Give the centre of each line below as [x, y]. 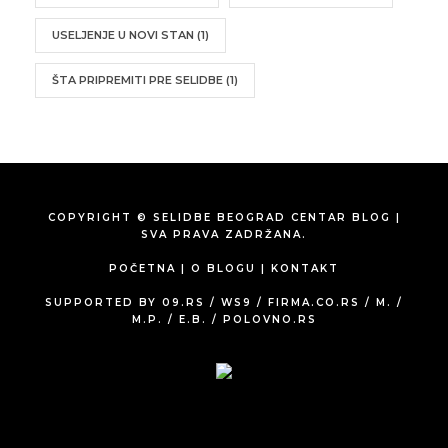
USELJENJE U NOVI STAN [123, 34]
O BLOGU [223, 268]
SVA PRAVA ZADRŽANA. [224, 234]
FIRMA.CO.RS [314, 302]
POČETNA [142, 268]
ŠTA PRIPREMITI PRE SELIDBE [137, 79]
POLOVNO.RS [269, 319]
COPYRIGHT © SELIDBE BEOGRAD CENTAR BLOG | [224, 217]
